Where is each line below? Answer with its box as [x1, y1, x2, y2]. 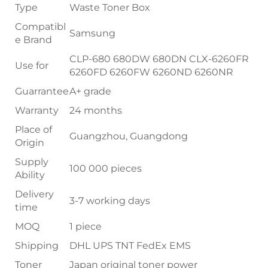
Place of [15, 124, 52, 136]
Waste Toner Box [69, 2, 150, 14]
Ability [15, 169, 45, 181]
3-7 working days [69, 195, 150, 207]
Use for [15, 60, 48, 72]
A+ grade [69, 86, 111, 98]
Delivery [15, 188, 54, 200]
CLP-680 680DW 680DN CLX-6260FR [69, 53, 249, 65]
